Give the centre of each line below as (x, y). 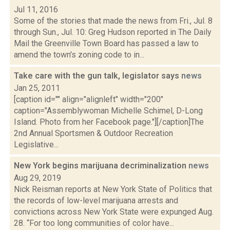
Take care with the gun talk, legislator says (98, 76)
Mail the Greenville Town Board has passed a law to (106, 43)
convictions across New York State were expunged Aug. (114, 212)
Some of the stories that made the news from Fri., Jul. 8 (113, 21)
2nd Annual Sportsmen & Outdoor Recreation (93, 133)
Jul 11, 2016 (36, 9)
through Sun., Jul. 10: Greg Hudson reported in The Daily (113, 32)
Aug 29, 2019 (37, 178)
